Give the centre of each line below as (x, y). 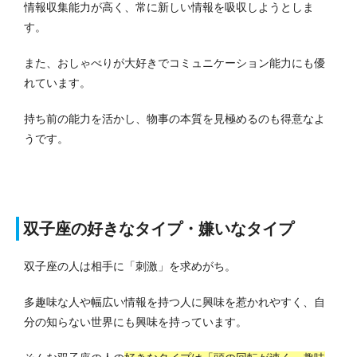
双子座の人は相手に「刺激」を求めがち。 (130, 267)
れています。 (57, 83)
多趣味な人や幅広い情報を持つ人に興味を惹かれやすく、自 (175, 302)
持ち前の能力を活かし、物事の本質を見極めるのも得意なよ (175, 119)
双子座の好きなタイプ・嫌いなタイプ (159, 229)
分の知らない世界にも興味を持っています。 (135, 322)
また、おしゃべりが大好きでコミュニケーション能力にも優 (175, 63)
